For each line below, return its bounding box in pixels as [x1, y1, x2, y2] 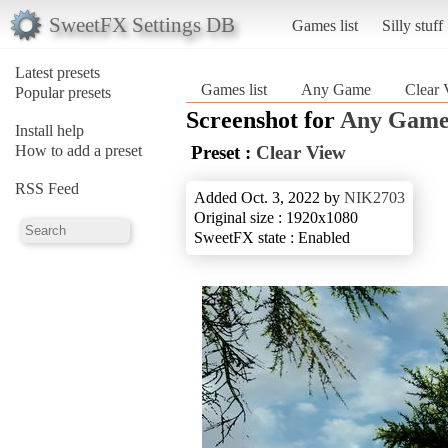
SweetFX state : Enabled [194, 228, 350, 246]
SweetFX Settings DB [48, 12, 235, 36]
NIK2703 [344, 188, 405, 206]
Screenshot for [186, 106, 340, 133]
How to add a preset [15, 141, 142, 159]
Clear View [256, 141, 346, 163]
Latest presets [15, 63, 100, 81]
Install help [15, 121, 84, 139]
